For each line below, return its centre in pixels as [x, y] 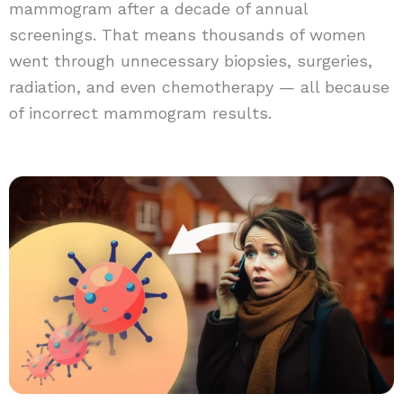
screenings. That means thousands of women [187, 34]
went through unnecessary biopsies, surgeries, [190, 60]
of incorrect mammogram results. [140, 112]
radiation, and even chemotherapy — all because [199, 86]
